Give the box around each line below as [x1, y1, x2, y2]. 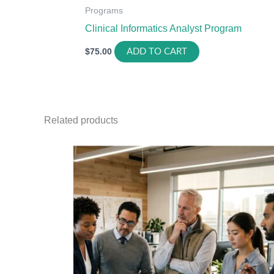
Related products [44, 114, 118, 125]
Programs [85, 6, 124, 15]
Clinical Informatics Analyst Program [85, 23, 242, 34]
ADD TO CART [127, 47, 188, 57]
